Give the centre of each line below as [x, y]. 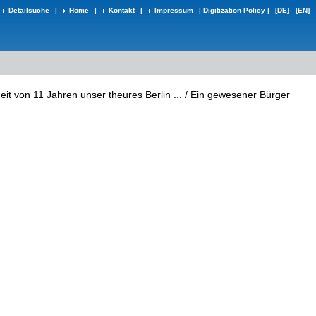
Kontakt [122, 10]
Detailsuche [29, 10]
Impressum [174, 10]
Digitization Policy [234, 10]
